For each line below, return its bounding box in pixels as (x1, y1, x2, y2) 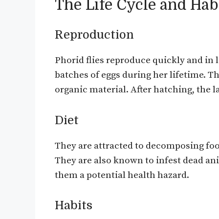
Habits (55, 198, 92, 213)
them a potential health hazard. (55, 169, 189, 181)
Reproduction (55, 28, 134, 42)
